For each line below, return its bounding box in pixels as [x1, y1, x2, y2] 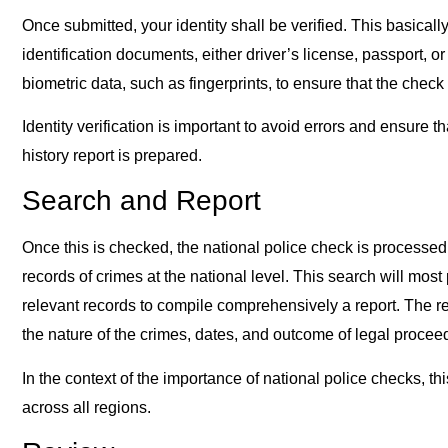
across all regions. [22, 398, 151, 416]
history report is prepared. [22, 147, 202, 165]
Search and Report [22, 185, 261, 217]
